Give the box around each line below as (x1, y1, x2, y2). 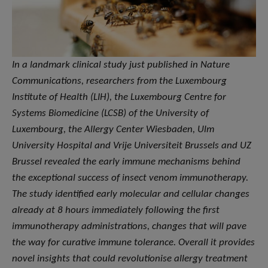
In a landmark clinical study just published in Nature (12, 60, 230, 71)
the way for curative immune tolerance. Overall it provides (12, 237, 255, 248)
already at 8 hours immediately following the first (12, 205, 220, 216)
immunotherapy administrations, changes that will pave (12, 221, 246, 232)
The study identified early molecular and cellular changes (12, 189, 249, 200)
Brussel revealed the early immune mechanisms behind (12, 157, 240, 167)
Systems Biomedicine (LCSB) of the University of (12, 108, 209, 119)
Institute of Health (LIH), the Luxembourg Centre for (12, 92, 226, 103)
